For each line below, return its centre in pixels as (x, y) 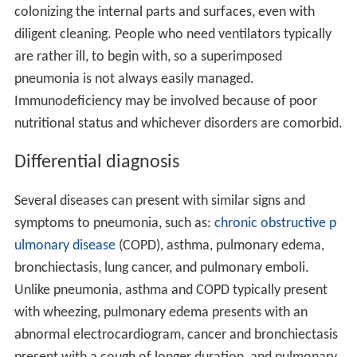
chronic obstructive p (275, 223)
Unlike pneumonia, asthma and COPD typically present (171, 290)
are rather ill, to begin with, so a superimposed (148, 57)
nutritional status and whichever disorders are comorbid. (178, 124)
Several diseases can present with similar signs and (159, 201)
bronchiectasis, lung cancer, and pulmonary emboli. (161, 268)
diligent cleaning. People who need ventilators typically (173, 34)
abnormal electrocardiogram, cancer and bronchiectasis (176, 335)
